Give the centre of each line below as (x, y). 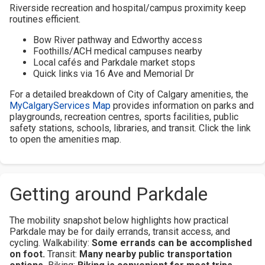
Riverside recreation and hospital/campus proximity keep (128, 8)
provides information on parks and (182, 105)
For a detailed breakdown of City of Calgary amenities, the (129, 94)
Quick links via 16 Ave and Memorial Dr (114, 73)
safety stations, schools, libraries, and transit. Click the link (130, 128)
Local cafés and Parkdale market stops (114, 62)
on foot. (27, 254)
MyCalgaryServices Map (60, 105)
